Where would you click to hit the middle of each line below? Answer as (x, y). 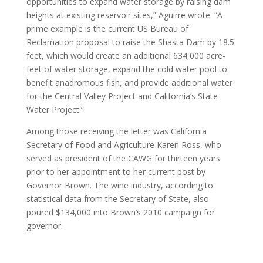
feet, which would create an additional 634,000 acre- (126, 55)
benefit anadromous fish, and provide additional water (129, 82)
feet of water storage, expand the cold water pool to (127, 69)
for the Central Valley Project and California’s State (122, 96)
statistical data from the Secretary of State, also (117, 199)
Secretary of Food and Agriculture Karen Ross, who (124, 145)
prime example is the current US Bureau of (107, 28)
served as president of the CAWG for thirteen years (123, 158)
